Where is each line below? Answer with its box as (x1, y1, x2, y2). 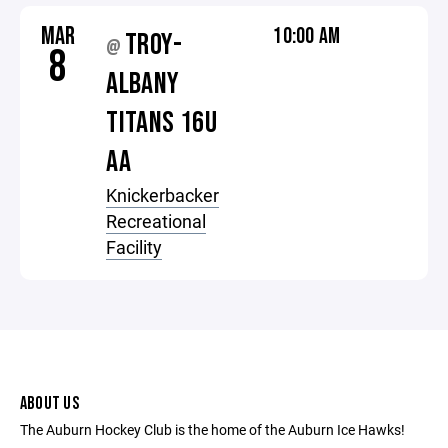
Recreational (106, 209, 207, 233)
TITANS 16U (106, 105, 218, 141)
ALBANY (106, 66, 180, 102)
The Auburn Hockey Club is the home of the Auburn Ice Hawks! (20, 420, 405, 439)
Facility (106, 235, 163, 259)
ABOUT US (20, 393, 79, 414)
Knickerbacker (106, 183, 220, 207)
